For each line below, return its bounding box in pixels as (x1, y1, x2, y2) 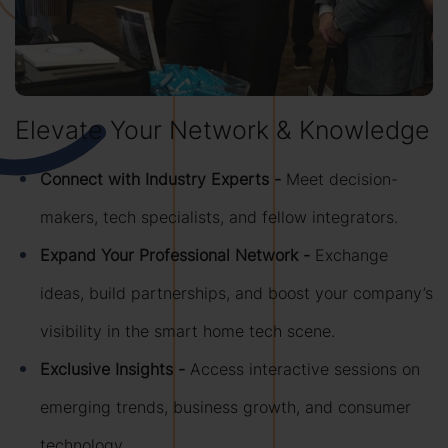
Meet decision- (286, 168, 398, 191)
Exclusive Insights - (40, 358, 190, 381)
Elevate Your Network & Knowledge (15, 113, 430, 148)
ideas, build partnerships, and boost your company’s (40, 282, 433, 305)
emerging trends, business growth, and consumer (40, 396, 411, 419)
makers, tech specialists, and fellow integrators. (40, 206, 398, 229)
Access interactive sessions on (190, 358, 420, 381)
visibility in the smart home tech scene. (40, 320, 335, 343)
